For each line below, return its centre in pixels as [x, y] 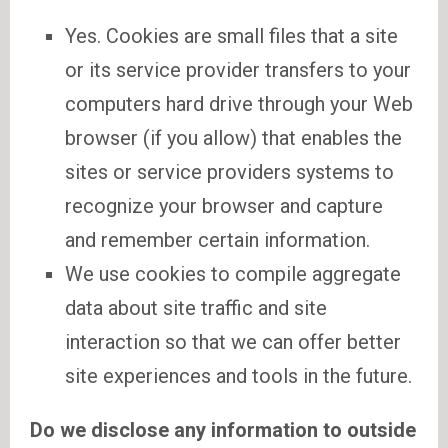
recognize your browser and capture [224, 206]
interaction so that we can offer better [233, 342]
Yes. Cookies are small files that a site [231, 36]
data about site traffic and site [196, 308]
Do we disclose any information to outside [223, 430]
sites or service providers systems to [229, 172]
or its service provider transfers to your [238, 70]
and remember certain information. [217, 240]
